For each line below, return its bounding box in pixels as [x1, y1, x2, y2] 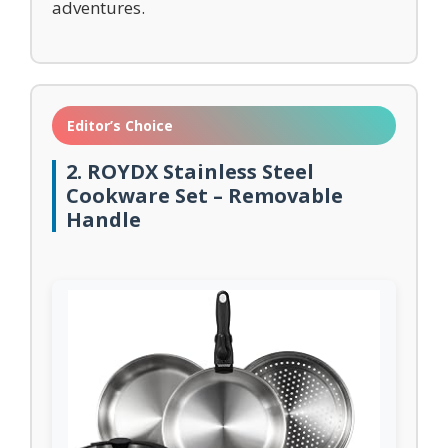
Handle [66, 206, 141, 233]
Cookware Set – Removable [66, 182, 343, 209]
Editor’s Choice [67, 116, 173, 135]
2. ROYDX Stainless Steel [66, 158, 314, 185]
